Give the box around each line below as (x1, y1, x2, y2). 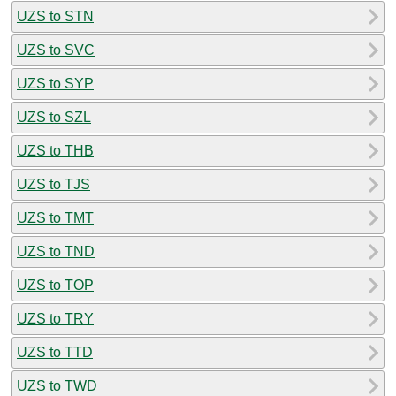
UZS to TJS (17, 176, 90, 192)
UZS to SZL (17, 109, 91, 125)
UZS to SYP (17, 75, 94, 91)
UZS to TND (17, 243, 95, 259)
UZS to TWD (17, 377, 97, 393)
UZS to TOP (17, 277, 94, 293)
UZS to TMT (17, 209, 94, 225)
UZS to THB (17, 142, 94, 158)
